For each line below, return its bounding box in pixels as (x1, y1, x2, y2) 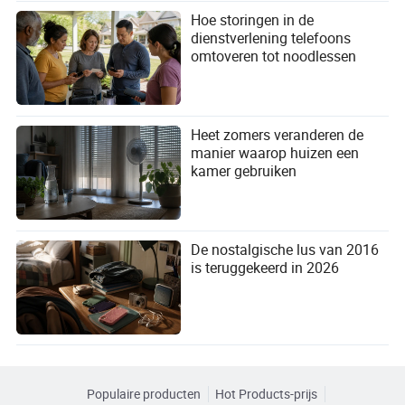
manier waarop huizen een (191, 143, 360, 164)
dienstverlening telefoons (191, 28, 352, 49)
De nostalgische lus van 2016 (191, 239, 380, 259)
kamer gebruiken (191, 161, 297, 182)
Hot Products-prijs (215, 386, 318, 403)
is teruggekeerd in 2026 (191, 257, 340, 278)
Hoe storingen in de (191, 10, 315, 31)
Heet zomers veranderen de (191, 125, 364, 146)
